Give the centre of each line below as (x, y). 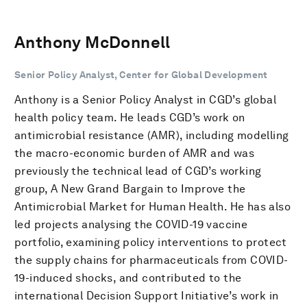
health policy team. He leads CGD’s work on (130, 117)
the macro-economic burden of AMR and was (134, 153)
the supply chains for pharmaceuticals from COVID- (151, 260)
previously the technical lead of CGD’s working (138, 171)
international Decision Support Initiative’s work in (147, 295)
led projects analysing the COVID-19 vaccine (131, 224)
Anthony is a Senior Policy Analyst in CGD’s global (145, 99)
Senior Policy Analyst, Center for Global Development (141, 74)
